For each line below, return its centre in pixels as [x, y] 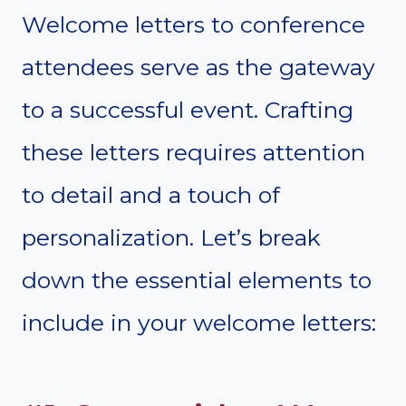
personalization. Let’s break [171, 237]
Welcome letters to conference [193, 24]
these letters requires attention [193, 152]
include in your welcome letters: [199, 322]
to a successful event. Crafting [188, 109]
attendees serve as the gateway [198, 67]
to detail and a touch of [151, 194]
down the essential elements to [197, 280]
